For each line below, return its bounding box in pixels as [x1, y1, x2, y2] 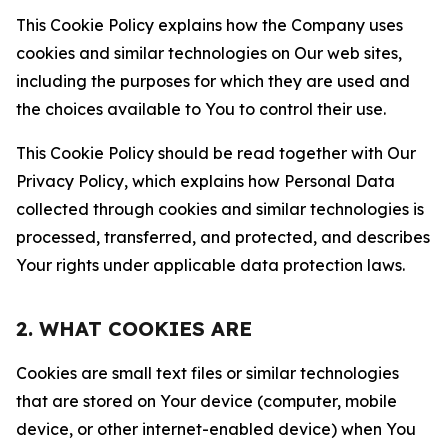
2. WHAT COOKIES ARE [16, 316, 252, 341]
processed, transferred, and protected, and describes [16, 227, 430, 247]
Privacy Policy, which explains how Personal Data [16, 171, 395, 191]
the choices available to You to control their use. [16, 99, 386, 119]
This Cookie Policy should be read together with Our [16, 143, 416, 163]
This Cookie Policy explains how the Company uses [16, 15, 403, 35]
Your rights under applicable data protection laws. [16, 255, 405, 275]
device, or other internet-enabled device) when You [16, 419, 416, 439]
